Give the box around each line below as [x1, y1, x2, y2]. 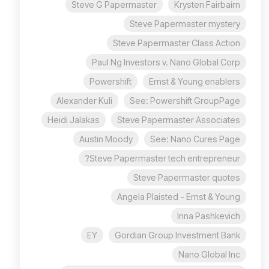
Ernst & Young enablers [149, 76, 240, 86]
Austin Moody [79, 133, 133, 144]
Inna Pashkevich [177, 210, 240, 221]
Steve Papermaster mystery [130, 18, 240, 29]
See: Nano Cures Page [150, 133, 240, 144]
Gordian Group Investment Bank [115, 229, 240, 240]
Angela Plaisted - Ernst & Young [117, 191, 240, 202]
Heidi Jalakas [47, 114, 100, 125]
